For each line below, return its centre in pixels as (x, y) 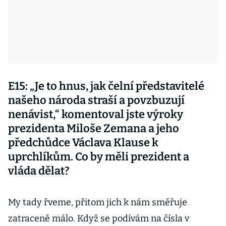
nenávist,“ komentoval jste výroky (96, 114)
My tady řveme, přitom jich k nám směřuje (98, 202)
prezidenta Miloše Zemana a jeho (94, 128)
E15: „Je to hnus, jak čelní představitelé (106, 86)
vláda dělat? (39, 171)
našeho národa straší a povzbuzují (96, 100)
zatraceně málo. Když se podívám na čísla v (99, 218)
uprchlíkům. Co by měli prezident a (99, 157)
